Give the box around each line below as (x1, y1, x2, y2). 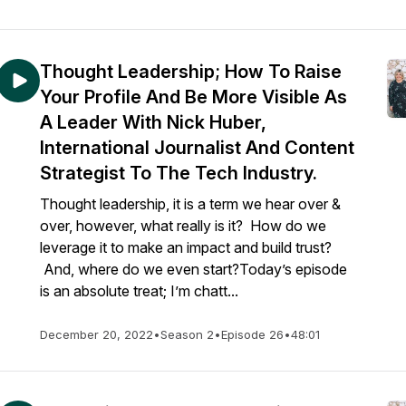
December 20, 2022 (40, 327, 153, 342)
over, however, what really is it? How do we (40, 217, 326, 235)
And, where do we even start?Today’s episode (40, 260, 347, 278)
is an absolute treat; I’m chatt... (40, 282, 238, 300)
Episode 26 (221, 327, 284, 342)
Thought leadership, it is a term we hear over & (40, 195, 341, 213)
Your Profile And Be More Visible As (40, 86, 347, 108)
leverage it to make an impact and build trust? (40, 238, 332, 256)
